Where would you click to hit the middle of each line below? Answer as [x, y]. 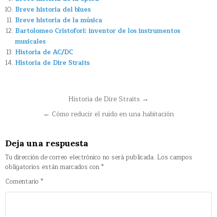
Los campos [175, 158]
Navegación [43, 101]
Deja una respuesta [47, 143]
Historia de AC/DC [44, 53]
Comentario [23, 182]
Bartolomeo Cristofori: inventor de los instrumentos [98, 31]
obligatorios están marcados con [54, 167]
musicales [31, 42]
